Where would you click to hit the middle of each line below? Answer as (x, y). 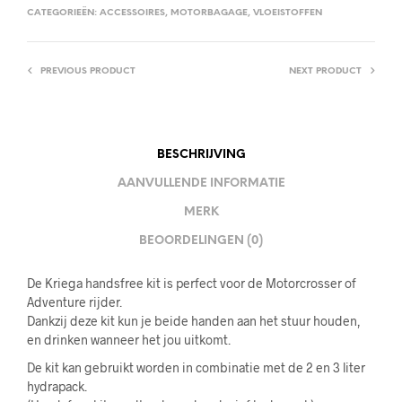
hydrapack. (57, 386)
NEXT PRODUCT (325, 71)
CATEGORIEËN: (63, 13)
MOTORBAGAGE (209, 13)
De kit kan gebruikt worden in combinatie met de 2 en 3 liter (196, 367)
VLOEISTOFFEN (288, 13)
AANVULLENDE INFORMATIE (201, 184)
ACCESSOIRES (132, 13)
